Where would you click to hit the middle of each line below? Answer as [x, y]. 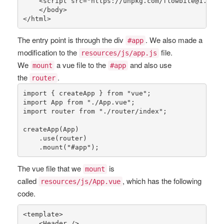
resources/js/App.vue [80, 181]
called [28, 181]
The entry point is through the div [71, 40]
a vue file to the [81, 65]
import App [45, 102]
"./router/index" [131, 111]
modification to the [48, 52]
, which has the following [162, 181]
